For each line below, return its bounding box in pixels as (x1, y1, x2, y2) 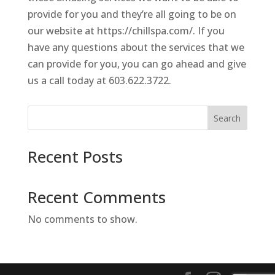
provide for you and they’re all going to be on (27, 7, 236, 21)
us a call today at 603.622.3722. (27, 74, 171, 88)
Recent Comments (27, 186, 166, 209)
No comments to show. (27, 212, 137, 227)
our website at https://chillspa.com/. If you (27, 24, 225, 38)
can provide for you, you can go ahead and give (27, 57, 246, 71)
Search (214, 112, 241, 125)
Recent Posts (27, 145, 123, 168)
